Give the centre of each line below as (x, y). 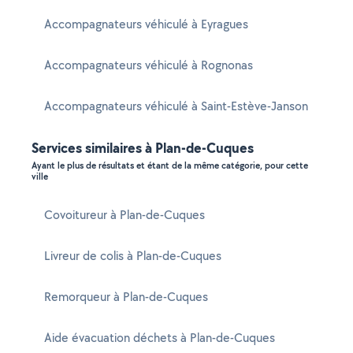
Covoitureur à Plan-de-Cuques (124, 215)
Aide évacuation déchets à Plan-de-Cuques (160, 338)
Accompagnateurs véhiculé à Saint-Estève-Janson (176, 106)
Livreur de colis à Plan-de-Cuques (133, 256)
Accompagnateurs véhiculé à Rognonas (149, 65)
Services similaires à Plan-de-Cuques (143, 148)
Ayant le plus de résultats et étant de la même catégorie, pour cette (170, 165)
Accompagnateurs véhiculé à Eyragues (146, 24)
